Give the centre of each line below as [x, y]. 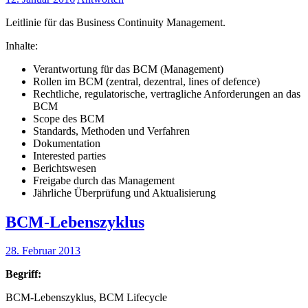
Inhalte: [22, 45]
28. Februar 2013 [43, 251]
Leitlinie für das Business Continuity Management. [115, 22]
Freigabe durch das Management [104, 180]
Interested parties [69, 155]
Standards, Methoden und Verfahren [111, 131]
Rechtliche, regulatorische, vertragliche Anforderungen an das [167, 93]
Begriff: [23, 274]
